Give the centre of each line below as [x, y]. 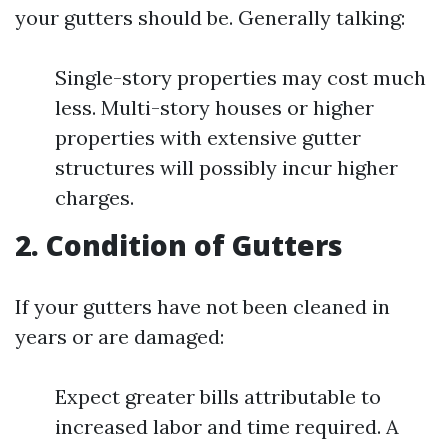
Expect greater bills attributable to [218, 396]
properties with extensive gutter [208, 137]
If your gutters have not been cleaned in [202, 306]
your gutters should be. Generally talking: [210, 17]
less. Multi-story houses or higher [214, 107]
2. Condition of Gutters [179, 245]
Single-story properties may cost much [240, 77]
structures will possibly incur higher [226, 167]
